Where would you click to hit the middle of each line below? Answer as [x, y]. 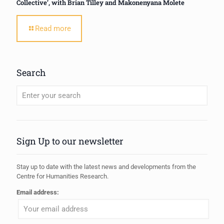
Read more [53, 29]
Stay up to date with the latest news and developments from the [106, 167]
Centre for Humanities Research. [62, 176]
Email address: [38, 192]
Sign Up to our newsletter [70, 141]
